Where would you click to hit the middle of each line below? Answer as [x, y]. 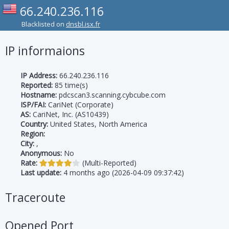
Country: [34, 124]
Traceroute [35, 197]
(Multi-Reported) [108, 163]
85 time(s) [70, 85]
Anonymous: [41, 153]
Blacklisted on [44, 24]
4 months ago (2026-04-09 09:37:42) [123, 173]
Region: [33, 134]
